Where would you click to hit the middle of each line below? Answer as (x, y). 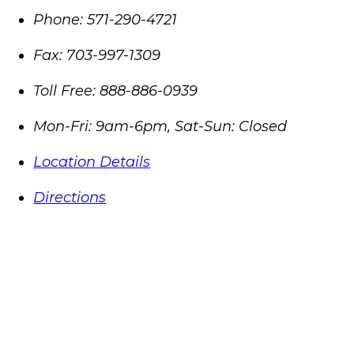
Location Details (92, 162)
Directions (70, 198)
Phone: (58, 20)
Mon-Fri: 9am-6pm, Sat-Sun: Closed (160, 127)
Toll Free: (65, 91)
